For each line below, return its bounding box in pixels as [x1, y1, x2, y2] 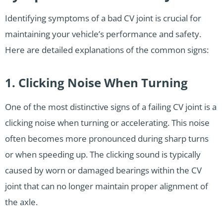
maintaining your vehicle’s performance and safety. [5, 28, 201, 40]
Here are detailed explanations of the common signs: [5, 44, 209, 55]
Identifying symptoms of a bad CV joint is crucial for [5, 12, 201, 24]
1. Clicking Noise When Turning [5, 74, 188, 91]
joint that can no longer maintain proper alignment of [5, 180, 208, 192]
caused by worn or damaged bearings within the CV [5, 164, 202, 176]
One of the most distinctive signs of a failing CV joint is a [5, 101, 217, 112]
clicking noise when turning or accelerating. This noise [5, 116, 210, 128]
